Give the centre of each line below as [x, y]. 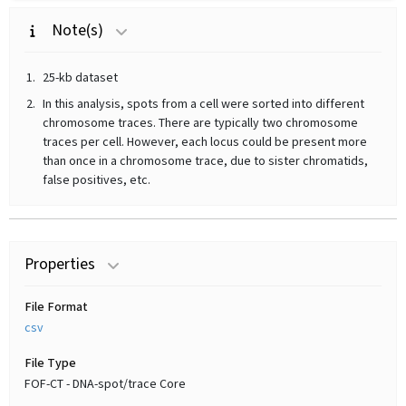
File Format [56, 307]
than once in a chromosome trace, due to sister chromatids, [205, 161]
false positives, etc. [97, 180]
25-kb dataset [80, 78]
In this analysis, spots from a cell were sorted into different [203, 104]
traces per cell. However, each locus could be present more [205, 142]
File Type [50, 363]
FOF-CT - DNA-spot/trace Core [105, 384]
